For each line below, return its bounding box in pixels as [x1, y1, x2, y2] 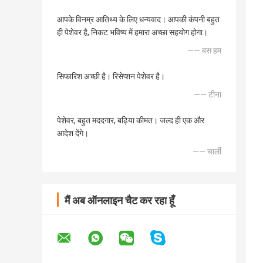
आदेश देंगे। [57, 129, 89, 139]
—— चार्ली [193, 147, 221, 157]
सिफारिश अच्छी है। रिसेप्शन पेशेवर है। [57, 72, 165, 82]
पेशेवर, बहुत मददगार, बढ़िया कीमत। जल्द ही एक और [57, 116, 204, 126]
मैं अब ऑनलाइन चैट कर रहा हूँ [65, 194, 174, 207]
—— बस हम [187, 46, 221, 56]
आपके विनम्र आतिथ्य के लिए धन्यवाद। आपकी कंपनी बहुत [57, 15, 220, 25]
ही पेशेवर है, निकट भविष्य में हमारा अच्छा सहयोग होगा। [57, 28, 208, 38]
